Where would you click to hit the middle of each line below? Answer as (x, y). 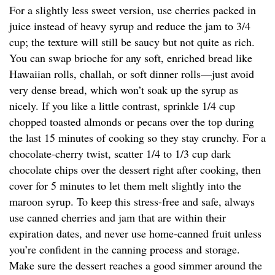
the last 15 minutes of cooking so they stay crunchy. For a (137, 138)
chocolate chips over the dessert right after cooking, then (135, 170)
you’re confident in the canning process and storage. (125, 250)
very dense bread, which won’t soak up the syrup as (124, 90)
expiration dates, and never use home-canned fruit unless (135, 234)
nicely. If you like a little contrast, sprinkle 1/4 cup (122, 106)
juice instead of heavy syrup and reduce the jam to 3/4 (130, 26)
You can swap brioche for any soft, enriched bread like (131, 58)
